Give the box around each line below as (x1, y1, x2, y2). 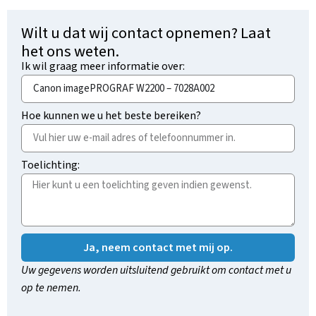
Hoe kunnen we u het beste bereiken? (21, 107, 201, 123)
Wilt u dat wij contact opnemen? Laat (21, 21, 271, 44)
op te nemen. (21, 279, 81, 296)
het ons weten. (21, 39, 119, 63)
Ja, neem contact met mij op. (83, 239, 233, 255)
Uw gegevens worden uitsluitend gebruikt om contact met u (21, 262, 291, 278)
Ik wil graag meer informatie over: (21, 58, 185, 74)
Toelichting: (21, 157, 80, 173)
